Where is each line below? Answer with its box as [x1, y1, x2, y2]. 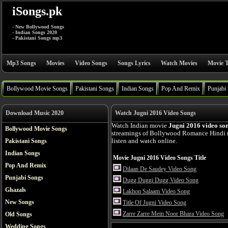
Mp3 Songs [7, 60, 36, 67]
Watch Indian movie [111, 122, 168, 129]
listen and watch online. [111, 137, 177, 145]
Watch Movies [161, 60, 197, 67]
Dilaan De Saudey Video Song [123, 165, 196, 173]
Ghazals [5, 186, 26, 193]
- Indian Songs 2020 [12, 30, 57, 35]
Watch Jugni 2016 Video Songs [115, 109, 196, 117]
